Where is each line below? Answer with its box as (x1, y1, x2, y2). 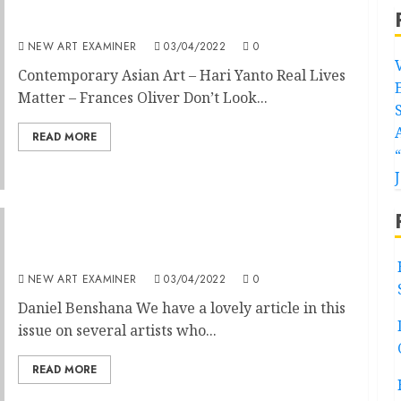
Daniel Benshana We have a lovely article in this (17, 297, 346, 318)
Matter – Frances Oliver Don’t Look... (17, 87, 268, 107)
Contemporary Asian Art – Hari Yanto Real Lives (17, 64, 346, 85)
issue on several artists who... (17, 320, 217, 340)
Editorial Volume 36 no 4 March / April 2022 (17, 246, 337, 267)
